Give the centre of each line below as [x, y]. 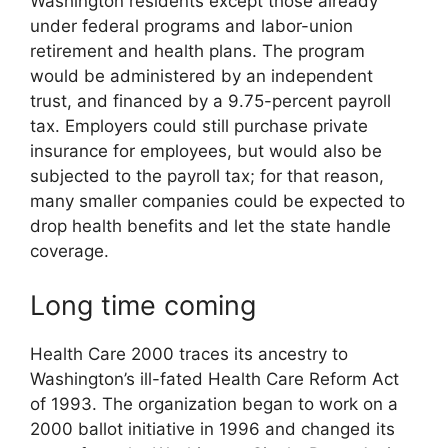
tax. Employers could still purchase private [199, 126]
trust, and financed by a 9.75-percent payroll [210, 101]
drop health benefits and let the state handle [210, 226]
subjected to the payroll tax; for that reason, [207, 176]
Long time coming [143, 305]
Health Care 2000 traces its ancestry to [189, 353]
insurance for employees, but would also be [206, 151]
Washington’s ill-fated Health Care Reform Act [214, 378]
